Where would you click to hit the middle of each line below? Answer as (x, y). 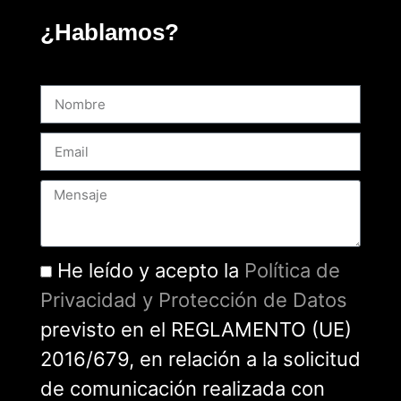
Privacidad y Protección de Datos (193, 299)
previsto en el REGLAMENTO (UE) (196, 329)
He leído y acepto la (150, 270)
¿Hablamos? (109, 32)
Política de (292, 270)
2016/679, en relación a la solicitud (200, 358)
